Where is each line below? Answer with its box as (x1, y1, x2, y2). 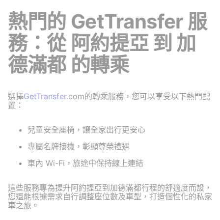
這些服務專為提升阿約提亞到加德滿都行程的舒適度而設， (8, 182, 212, 192)
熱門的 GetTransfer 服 (8, 9, 207, 33)
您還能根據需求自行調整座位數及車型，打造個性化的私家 (8, 191, 212, 201)
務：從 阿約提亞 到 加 (8, 30, 196, 55)
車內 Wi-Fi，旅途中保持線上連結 (27, 158, 143, 168)
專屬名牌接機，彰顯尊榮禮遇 (27, 141, 130, 151)
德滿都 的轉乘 (8, 52, 129, 77)
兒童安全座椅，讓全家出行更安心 (27, 124, 145, 135)
